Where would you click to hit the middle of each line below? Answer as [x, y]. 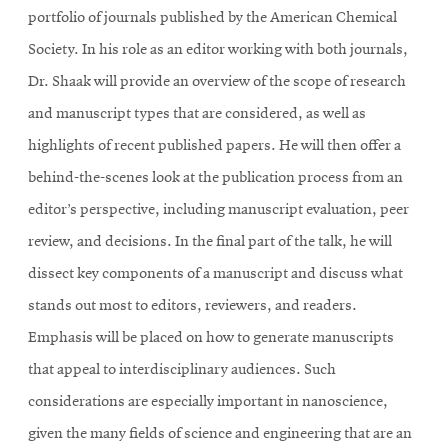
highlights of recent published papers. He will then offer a [214, 145]
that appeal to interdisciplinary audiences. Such [182, 369]
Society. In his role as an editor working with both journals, [218, 49]
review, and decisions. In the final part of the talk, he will [210, 241]
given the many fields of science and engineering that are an [220, 433]
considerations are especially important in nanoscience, [208, 401]
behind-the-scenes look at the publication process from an [215, 177]
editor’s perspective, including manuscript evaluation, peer [218, 209]
